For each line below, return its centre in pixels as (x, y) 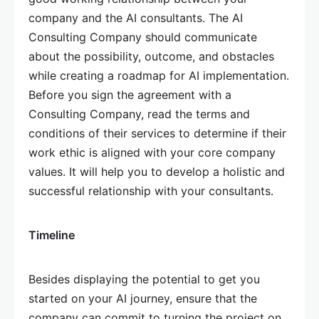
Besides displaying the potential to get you (144, 279)
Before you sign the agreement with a (130, 95)
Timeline (52, 235)
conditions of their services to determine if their (157, 133)
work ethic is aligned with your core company (152, 152)
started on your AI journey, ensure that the (143, 298)
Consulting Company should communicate (143, 37)
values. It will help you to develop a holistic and (157, 172)
